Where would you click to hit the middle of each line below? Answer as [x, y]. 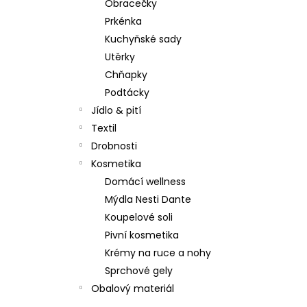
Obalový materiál [133, 288]
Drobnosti [114, 146]
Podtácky [127, 93]
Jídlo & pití [116, 110]
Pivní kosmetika [142, 235]
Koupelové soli [139, 217]
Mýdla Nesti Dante [148, 199]
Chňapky [126, 75]
